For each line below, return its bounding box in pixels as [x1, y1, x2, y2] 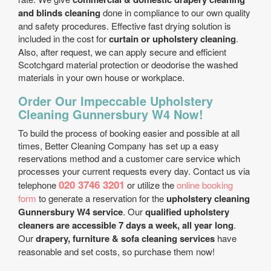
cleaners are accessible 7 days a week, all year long [18, 218, 233, 232]
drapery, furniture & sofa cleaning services [33, 232, 215, 245]
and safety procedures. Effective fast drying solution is [18, 19, 231, 32]
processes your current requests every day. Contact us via [18, 165, 250, 177]
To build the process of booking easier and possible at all [18, 126, 240, 139]
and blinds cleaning [18, 6, 100, 19]
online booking [177, 178, 233, 191]
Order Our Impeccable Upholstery [18, 92, 213, 109]
